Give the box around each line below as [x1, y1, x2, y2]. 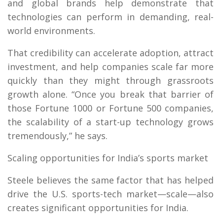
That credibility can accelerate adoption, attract [7, 46, 214, 59]
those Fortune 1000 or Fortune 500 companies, [7, 102, 214, 114]
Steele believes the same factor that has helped [7, 174, 214, 186]
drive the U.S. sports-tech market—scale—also [7, 187, 214, 200]
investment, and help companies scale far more [7, 60, 214, 73]
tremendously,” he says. [7, 129, 108, 142]
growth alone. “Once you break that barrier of [7, 88, 214, 100]
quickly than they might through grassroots [7, 74, 214, 86]
